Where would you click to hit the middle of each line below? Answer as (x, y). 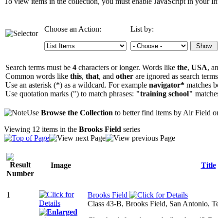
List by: (142, 29)
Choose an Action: (73, 29)
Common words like (38, 76)
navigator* (167, 85)
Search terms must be (39, 67)
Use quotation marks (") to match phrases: (71, 94)
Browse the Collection (77, 113)
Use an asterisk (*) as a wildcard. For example (77, 85)
